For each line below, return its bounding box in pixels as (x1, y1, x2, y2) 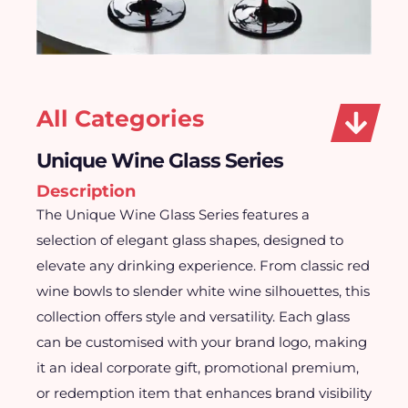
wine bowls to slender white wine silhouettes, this (36, 282, 370, 300)
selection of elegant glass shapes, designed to (36, 231, 343, 249)
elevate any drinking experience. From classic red (36, 257, 370, 274)
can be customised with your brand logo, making (36, 333, 367, 351)
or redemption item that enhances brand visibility (36, 384, 372, 402)
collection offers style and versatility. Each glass (36, 308, 350, 325)
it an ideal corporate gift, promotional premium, (36, 359, 359, 376)
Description (36, 181, 136, 201)
